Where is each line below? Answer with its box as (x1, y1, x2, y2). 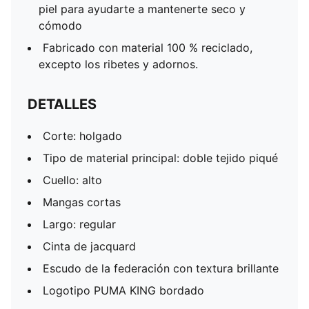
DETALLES (28, 96, 97, 112)
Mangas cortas (43, 195, 121, 209)
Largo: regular (43, 217, 116, 231)
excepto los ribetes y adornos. (39, 57, 198, 71)
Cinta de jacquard (43, 239, 136, 253)
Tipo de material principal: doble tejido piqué (43, 151, 278, 165)
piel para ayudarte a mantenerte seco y (39, 2, 246, 16)
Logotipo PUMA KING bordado (43, 283, 204, 297)
